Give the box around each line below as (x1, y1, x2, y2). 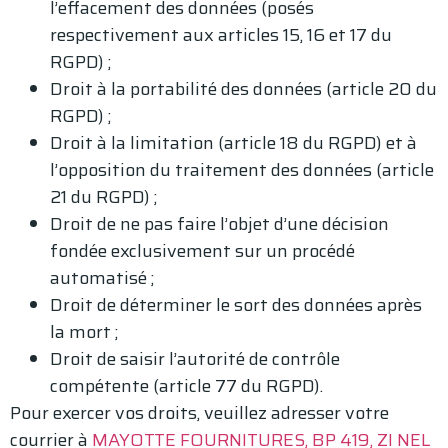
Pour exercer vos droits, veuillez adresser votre (10, 398, 389, 427)
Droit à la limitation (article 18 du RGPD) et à (50, 128, 417, 157)
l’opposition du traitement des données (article (50, 155, 434, 184)
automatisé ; (50, 263, 154, 292)
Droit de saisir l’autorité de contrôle (50, 344, 340, 373)
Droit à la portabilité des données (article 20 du (50, 74, 437, 103)
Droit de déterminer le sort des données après (50, 290, 422, 319)
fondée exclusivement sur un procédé (50, 236, 355, 265)
